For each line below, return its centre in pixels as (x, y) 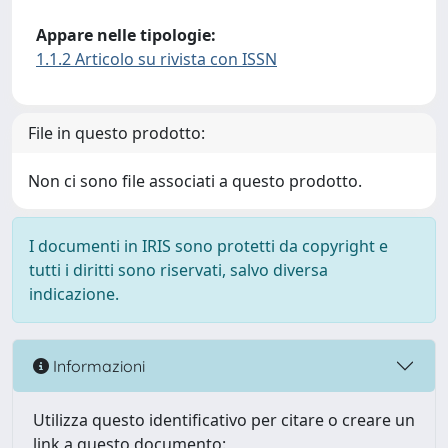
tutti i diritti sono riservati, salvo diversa (178, 270)
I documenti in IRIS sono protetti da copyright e (208, 246)
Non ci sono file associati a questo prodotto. (195, 181)
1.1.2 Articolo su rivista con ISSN (156, 59)
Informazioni (97, 365)
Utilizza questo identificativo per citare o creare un (224, 420)
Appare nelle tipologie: (126, 35)
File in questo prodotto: (116, 133)
